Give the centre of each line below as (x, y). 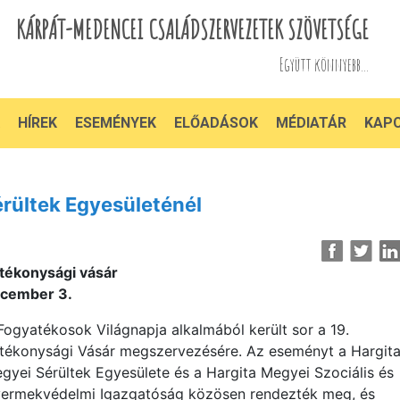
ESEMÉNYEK (116, 123)
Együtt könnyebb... (325, 65)
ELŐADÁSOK (216, 123)
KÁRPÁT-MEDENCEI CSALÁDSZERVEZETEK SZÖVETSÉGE (193, 29)
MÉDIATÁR (311, 123)
